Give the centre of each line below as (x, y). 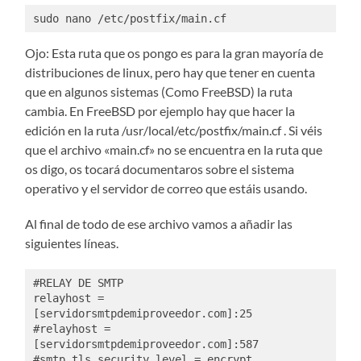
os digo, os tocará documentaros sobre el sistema (160, 169)
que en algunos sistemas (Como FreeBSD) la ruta (159, 92)
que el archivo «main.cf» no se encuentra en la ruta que (174, 150)
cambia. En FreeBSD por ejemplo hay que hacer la (160, 111)
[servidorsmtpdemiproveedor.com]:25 (142, 313)
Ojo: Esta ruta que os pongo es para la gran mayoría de (174, 53)
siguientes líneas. (72, 243)
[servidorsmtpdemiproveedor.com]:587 (145, 344)
